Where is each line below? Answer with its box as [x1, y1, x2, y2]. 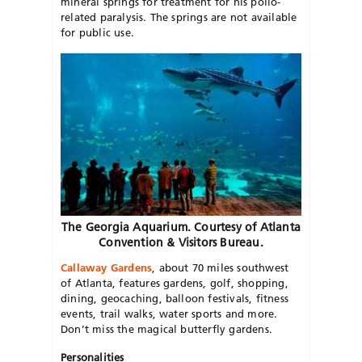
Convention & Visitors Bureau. [99, 234, 263, 250]
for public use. [61, 25, 134, 39]
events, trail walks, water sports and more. [61, 306, 278, 320]
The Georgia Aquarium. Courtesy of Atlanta [61, 219, 301, 234]
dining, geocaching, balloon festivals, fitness [61, 291, 288, 305]
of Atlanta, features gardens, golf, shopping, [61, 276, 288, 289]
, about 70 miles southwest [152, 260, 289, 274]
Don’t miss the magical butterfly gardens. [61, 322, 272, 335]
